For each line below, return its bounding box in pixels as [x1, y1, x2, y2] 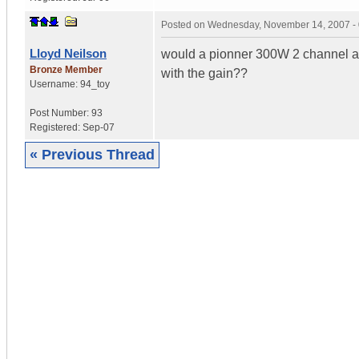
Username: [30, 78, 80, 90]
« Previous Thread [30, 146, 155, 163]
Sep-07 [83, 121, 115, 133]
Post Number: [30, 107, 91, 119]
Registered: [30, 121, 83, 133]
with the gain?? [161, 66, 248, 80]
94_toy [80, 78, 110, 90]
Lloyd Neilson [30, 46, 107, 60]
